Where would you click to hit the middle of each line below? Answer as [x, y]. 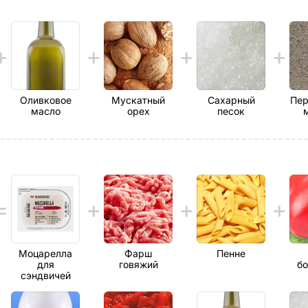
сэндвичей [45, 275]
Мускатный [138, 100]
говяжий [138, 264]
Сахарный [231, 100]
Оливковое [45, 100]
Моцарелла [45, 253]
